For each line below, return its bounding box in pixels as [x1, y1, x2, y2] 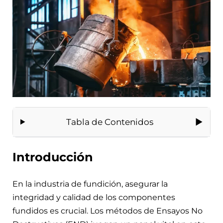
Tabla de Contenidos [66, 116, 153, 127]
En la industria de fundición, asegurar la [12, 179, 168, 189]
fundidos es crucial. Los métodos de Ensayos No [12, 206, 203, 216]
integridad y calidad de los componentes [12, 192, 175, 202]
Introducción [12, 149, 93, 164]
